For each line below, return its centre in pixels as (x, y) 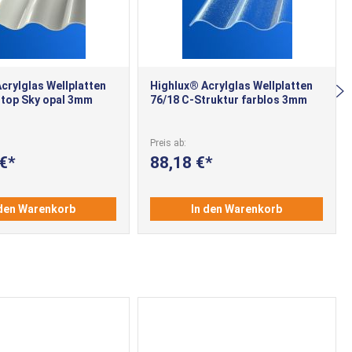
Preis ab (167, 143)
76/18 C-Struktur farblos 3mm (229, 99)
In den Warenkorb (237, 209)
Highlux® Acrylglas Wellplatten (232, 85)
